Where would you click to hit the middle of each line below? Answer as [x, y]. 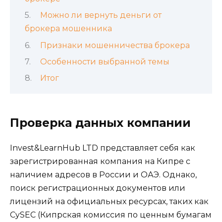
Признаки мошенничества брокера [115, 45]
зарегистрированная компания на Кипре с [100, 162]
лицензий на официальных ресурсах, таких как [109, 202]
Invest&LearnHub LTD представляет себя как [103, 148]
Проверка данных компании [100, 123]
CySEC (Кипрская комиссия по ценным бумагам [111, 215]
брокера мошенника [68, 29]
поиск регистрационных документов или [98, 188]
